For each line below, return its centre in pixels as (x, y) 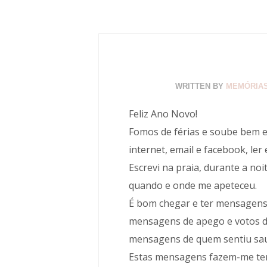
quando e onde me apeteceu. (193, 185)
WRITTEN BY (200, 86)
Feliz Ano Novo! (163, 114)
